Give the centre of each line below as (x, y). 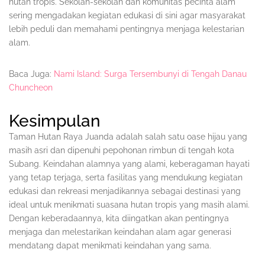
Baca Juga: (31, 74)
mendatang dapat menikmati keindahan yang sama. (110, 246)
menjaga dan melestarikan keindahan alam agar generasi (120, 232)
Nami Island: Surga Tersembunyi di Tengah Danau (150, 74)
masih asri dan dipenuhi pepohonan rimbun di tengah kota (122, 151)
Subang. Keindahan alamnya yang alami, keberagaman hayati (129, 164)
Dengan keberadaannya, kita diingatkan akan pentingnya (119, 219)
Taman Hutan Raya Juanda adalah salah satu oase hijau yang (128, 137)
